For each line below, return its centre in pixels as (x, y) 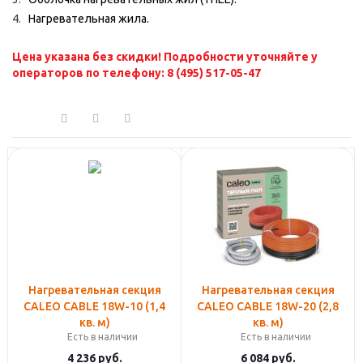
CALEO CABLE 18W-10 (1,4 (94, 306)
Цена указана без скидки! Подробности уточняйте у (165, 56)
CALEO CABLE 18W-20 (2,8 (268, 306)
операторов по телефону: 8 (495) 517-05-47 (137, 73)
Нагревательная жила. (89, 18)
